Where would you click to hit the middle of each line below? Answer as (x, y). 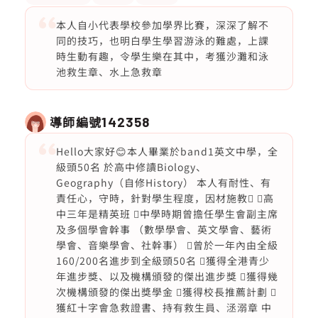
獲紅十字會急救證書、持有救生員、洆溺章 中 (164, 307)
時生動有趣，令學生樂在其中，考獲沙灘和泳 (162, 56)
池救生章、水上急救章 (109, 72)
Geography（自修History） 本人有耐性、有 (163, 182)
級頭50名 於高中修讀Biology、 (131, 167)
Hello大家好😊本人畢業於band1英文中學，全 (167, 151)
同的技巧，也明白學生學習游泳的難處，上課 (162, 40)
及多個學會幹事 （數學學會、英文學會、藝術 (164, 229)
